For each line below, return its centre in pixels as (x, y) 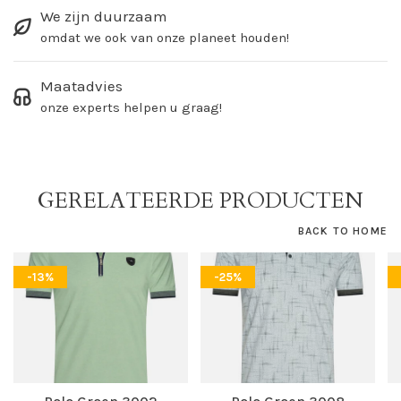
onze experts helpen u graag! (131, 108)
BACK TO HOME (342, 231)
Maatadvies (81, 86)
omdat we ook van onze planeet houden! (165, 38)
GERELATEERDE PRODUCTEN (200, 201)
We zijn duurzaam (104, 17)
